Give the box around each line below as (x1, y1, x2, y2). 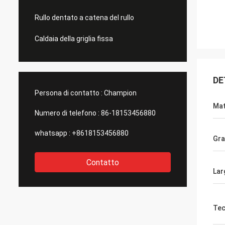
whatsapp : (35, 129, 70, 137)
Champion (104, 89, 137, 97)
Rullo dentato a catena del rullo (35, 14, 134, 22)
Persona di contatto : (35, 89, 102, 97)
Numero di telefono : (35, 109, 99, 117)
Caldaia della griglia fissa (35, 35, 113, 43)
